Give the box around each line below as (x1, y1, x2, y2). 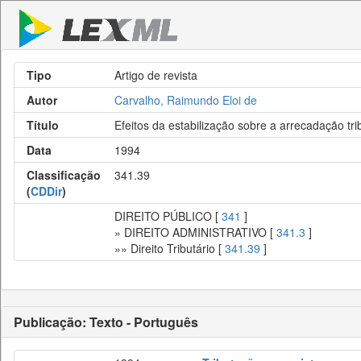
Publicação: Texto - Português (14, 313, 198, 331)
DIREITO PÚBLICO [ (114, 208, 222, 224)
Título (27, 117, 59, 133)
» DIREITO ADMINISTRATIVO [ (114, 224, 276, 240)
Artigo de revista (114, 67, 197, 83)
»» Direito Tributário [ (114, 240, 225, 256)
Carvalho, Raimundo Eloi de (114, 92, 257, 108)
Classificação (27, 167, 101, 183)
